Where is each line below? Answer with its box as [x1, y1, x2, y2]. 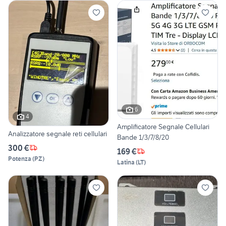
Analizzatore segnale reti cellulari [8, 129, 107, 138]
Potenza [8, 154, 31, 162]
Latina [117, 158, 135, 166]
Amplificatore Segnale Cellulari [117, 122, 209, 131]
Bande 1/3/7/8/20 [117, 132, 169, 142]
